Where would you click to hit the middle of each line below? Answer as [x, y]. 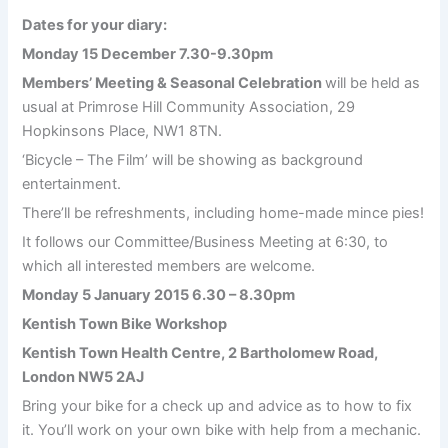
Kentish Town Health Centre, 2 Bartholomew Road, [200, 352]
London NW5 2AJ [85, 376]
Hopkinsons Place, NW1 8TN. [122, 130]
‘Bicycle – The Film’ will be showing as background [193, 159]
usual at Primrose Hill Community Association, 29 [189, 106]
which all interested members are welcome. [169, 265]
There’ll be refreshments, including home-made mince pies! [223, 212]
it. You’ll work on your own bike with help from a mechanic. [222, 429]
